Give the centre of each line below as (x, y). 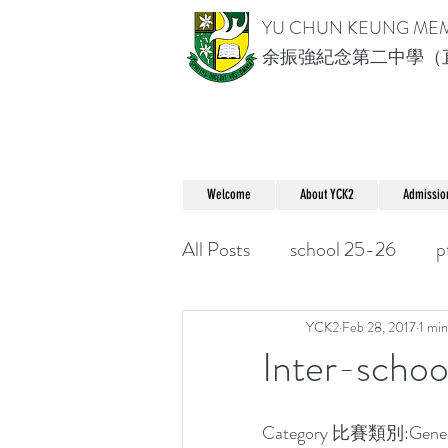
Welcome (229, 194)
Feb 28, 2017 (379, 326)
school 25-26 (343, 249)
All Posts (216, 249)
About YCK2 (327, 194)
